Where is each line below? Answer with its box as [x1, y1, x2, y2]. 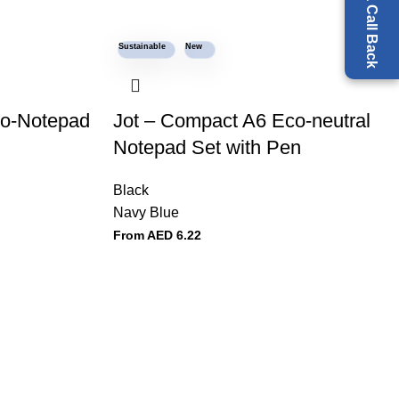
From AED [113, 228, 173, 242]
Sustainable [118, 42, 166, 51]
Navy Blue [113, 205, 179, 220]
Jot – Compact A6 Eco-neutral [113, 110, 370, 132]
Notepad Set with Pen [113, 136, 301, 159]
